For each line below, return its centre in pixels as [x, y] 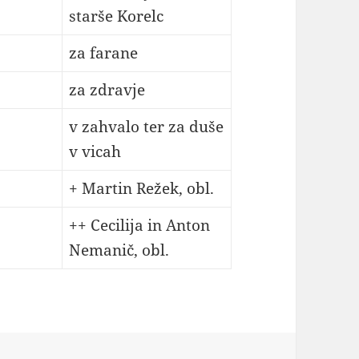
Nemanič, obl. [119, 250]
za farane [103, 53]
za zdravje [107, 90]
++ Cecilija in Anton [139, 226]
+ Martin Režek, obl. [141, 189]
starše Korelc [116, 16]
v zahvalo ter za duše [146, 127]
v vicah [95, 152]
